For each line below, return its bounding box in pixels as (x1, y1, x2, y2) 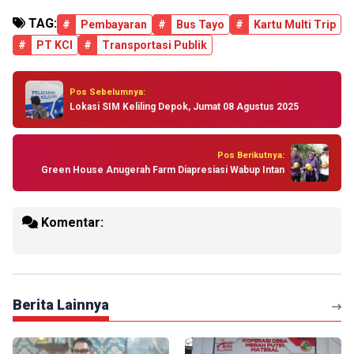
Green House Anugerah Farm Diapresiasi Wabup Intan (41, 164, 284, 175)
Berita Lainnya (13, 296, 109, 313)
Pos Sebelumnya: (70, 86, 145, 97)
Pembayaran (81, 18, 147, 31)
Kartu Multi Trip (254, 18, 336, 31)
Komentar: (38, 215, 104, 230)
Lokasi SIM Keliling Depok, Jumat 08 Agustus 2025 (70, 100, 299, 112)
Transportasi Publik (102, 39, 207, 51)
